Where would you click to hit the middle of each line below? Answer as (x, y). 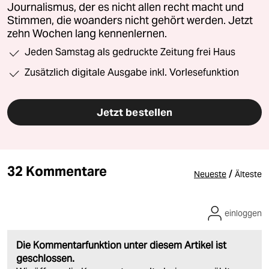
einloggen (243, 213)
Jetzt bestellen (134, 112)
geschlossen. (45, 258)
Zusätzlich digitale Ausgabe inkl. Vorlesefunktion (132, 72)
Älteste (248, 174)
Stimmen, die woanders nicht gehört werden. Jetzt (130, 20)
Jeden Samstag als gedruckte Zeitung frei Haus (130, 52)
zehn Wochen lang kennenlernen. (87, 33)
